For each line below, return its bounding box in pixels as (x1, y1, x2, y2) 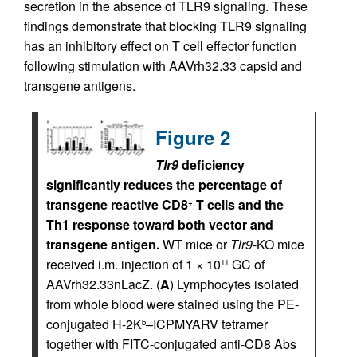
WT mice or (163, 235, 230, 253)
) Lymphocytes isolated (170, 275, 299, 293)
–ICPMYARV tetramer (146, 315, 268, 333)
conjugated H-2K (46, 315, 142, 333)
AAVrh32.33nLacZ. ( (46, 275, 160, 293)
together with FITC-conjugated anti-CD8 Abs (46, 335, 296, 353)
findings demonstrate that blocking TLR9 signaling (24, 17, 307, 35)
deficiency (178, 155, 245, 174)
